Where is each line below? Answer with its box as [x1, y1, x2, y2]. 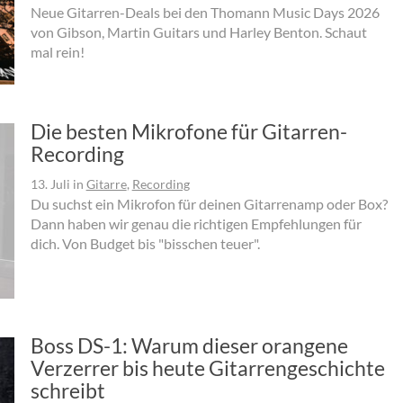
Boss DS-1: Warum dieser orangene [30, 333, 348, 359]
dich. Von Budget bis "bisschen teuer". [30, 235, 260, 253]
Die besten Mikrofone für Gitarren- [30, 119, 347, 145]
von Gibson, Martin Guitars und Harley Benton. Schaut [30, 23, 367, 41]
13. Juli [30, 176, 70, 193]
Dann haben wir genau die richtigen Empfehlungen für [30, 215, 362, 233]
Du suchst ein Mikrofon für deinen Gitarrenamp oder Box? [30, 195, 388, 213]
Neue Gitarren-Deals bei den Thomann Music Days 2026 [30, 4, 380, 22]
